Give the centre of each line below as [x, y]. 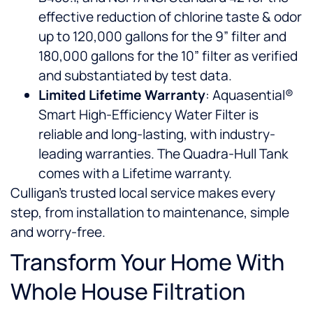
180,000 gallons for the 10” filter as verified [168, 56]
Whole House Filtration [128, 292]
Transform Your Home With [147, 262]
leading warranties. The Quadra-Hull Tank [163, 154]
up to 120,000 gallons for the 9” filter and [162, 37]
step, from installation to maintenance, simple [150, 213]
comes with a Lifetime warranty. [135, 174]
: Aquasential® [249, 95]
